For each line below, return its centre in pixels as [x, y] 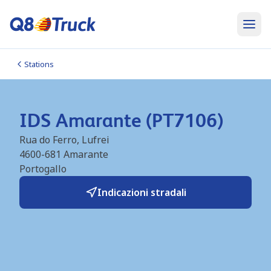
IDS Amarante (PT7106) [121, 120]
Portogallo [43, 169]
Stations [39, 64]
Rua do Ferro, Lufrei [64, 140]
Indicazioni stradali [142, 192]
